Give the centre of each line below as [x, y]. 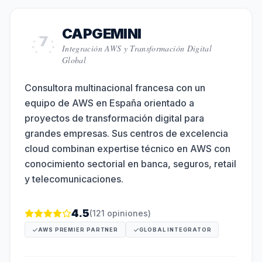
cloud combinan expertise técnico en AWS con [127, 149]
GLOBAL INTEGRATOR [175, 230]
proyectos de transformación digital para [114, 118]
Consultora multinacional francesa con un [115, 88]
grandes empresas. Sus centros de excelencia [126, 133]
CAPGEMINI [102, 34]
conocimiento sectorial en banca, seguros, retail [130, 164]
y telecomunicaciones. [74, 179]
